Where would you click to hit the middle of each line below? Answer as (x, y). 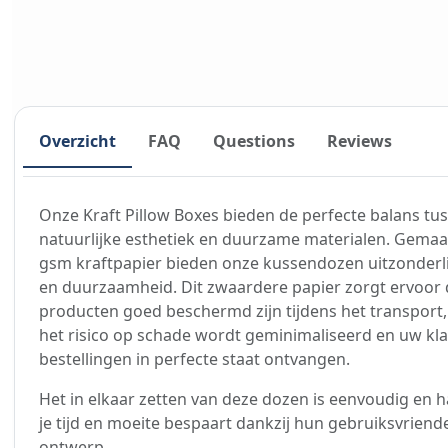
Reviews (359, 140)
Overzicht (77, 140)
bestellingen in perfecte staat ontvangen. (194, 359)
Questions (254, 140)
